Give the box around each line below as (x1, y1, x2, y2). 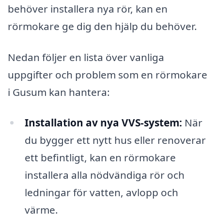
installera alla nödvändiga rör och (24, 168, 185, 182)
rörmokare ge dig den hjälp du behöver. (8, 19, 197, 33)
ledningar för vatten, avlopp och (24, 186, 178, 200)
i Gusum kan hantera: (8, 85, 110, 99)
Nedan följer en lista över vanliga (8, 50, 164, 64)
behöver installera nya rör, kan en (8, 1, 168, 15)
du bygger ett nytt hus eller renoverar (24, 133, 206, 147)
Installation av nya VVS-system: (24, 116, 182, 130)
